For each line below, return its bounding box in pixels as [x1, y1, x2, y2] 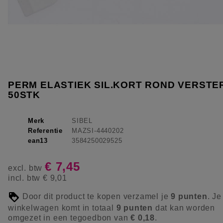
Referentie [28, 126, 63, 134]
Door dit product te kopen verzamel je [20, 192, 171, 201]
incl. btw [8, 173, 43, 182]
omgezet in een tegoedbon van [8, 213, 131, 222]
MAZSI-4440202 [72, 126, 124, 134]
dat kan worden [153, 203, 216, 212]
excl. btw [8, 163, 45, 172]
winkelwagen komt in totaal [8, 203, 116, 212]
